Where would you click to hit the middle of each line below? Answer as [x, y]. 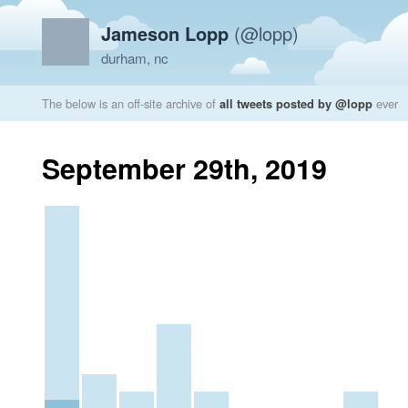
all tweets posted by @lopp [296, 103]
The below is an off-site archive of [131, 103]
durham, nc [135, 58]
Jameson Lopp [165, 33]
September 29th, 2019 [184, 168]
